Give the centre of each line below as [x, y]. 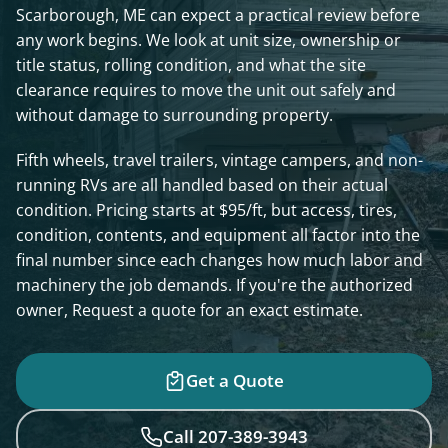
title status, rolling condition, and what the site [191, 65]
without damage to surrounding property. [174, 115]
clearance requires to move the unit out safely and [206, 90]
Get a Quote [235, 380]
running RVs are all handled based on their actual [202, 185]
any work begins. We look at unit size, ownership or [208, 40]
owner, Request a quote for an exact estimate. [189, 310]
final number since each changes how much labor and [219, 260]
